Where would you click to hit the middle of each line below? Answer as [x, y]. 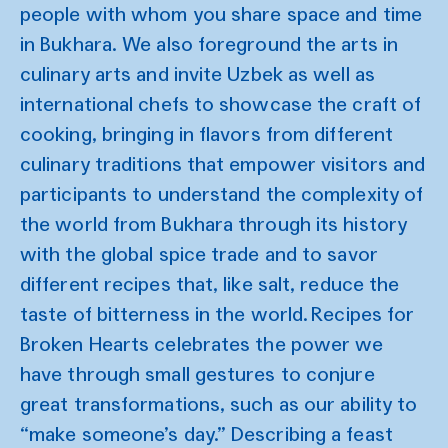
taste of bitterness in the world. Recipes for [217, 313]
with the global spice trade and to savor [199, 253]
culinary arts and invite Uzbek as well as [197, 73]
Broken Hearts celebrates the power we [202, 343]
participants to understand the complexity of [222, 193]
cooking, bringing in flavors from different [207, 133]
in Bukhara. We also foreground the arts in [209, 43]
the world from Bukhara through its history [214, 223]
